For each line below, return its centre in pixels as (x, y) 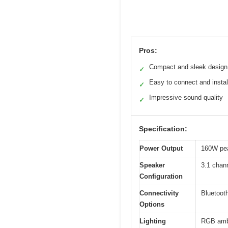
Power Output (161, 149)
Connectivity (159, 193)
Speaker (152, 165)
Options (152, 205)
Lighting (153, 221)
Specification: (163, 129)
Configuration (161, 177)
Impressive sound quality (186, 98)
